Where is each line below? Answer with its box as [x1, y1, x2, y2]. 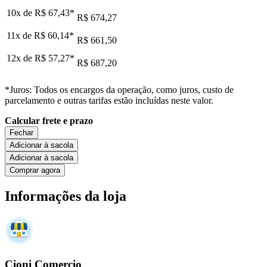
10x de [7, 7, 35, 18]
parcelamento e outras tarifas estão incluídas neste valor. [5, 95, 213, 105]
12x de [7, 52, 35, 63]
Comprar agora [10, 165, 60, 175]
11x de [7, 30, 34, 41]
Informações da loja [5, 188, 126, 204]
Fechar [10, 128, 33, 137]
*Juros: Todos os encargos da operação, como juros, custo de [5, 84, 234, 95]
